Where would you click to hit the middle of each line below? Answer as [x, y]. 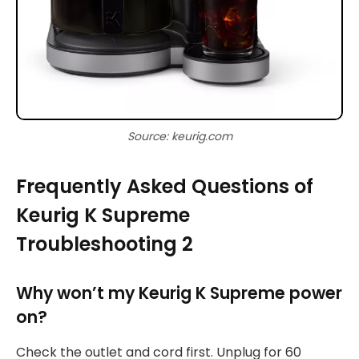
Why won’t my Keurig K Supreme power [179, 292]
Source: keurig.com [179, 136]
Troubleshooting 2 [105, 244]
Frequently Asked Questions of [165, 186]
